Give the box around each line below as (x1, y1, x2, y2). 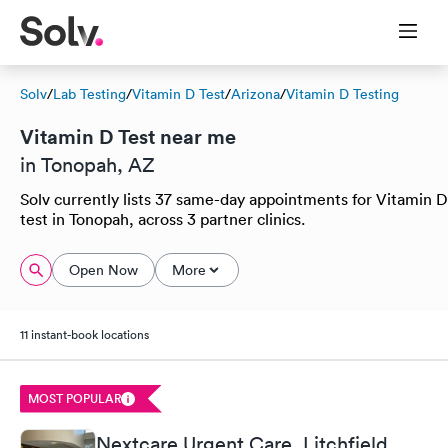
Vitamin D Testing (286, 85, 399, 103)
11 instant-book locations (20, 326, 149, 343)
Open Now (69, 261, 138, 279)
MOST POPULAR (28, 389, 121, 407)
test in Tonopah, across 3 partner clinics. (20, 209, 305, 229)
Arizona (231, 85, 280, 103)
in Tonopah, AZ (20, 153, 155, 177)
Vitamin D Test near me (20, 123, 236, 150)
